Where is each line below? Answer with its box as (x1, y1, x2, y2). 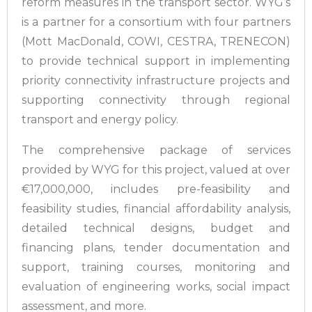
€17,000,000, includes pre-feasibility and (22, 182, 290, 196)
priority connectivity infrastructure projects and (22, 74, 290, 87)
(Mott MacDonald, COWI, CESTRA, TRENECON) (22, 35, 290, 48)
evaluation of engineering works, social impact (22, 280, 290, 293)
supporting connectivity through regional (22, 93, 290, 107)
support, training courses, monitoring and (22, 260, 290, 274)
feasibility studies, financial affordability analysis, (22, 202, 290, 215)
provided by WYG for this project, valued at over (22, 163, 290, 176)
